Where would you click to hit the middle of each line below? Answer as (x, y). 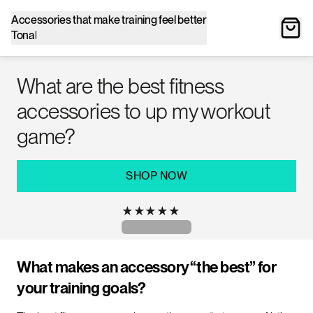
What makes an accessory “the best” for (147, 267)
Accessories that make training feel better (109, 20)
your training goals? (81, 288)
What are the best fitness (120, 86)
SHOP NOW (156, 176)
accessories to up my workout (144, 111)
